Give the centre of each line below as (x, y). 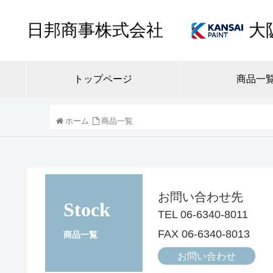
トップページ (103, 79)
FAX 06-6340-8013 (204, 234)
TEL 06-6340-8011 (203, 214)
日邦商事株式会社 (95, 30)
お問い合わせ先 (200, 197)
